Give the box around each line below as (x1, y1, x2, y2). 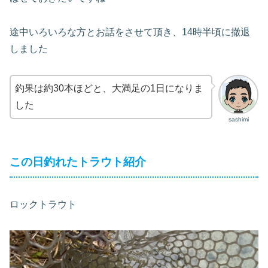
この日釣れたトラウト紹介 (10, 156, 146, 169)
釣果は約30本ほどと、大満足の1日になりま (15, 83, 203, 93)
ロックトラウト (10, 199, 77, 210)
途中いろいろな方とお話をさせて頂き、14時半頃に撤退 (10, 27, 250, 38)
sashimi (228, 116, 249, 123)
